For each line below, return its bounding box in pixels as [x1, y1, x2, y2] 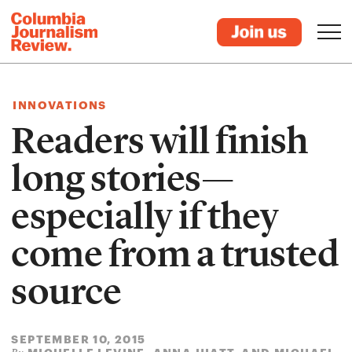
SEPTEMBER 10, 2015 [11, 332, 146, 346]
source [11, 269, 122, 314]
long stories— [11, 156, 234, 201]
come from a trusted [11, 231, 339, 277]
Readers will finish [11, 118, 308, 163]
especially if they [11, 193, 279, 239]
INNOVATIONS [13, 98, 107, 112]
